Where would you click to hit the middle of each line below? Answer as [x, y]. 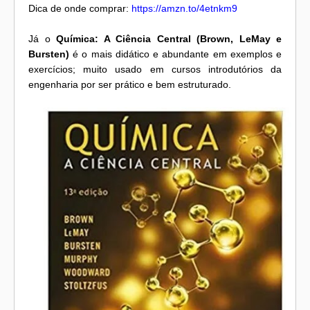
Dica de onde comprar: [80, 9]
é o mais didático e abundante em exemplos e [175, 54]
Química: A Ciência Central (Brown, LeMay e [169, 39]
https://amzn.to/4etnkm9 [184, 9]
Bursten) [49, 54]
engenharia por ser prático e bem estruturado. [130, 85]
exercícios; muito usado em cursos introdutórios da [155, 70]
